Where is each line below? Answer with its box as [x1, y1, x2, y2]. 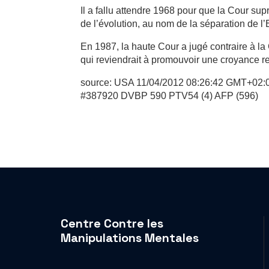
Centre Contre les [60, 215, 163, 231]
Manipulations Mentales [60, 229, 199, 246]
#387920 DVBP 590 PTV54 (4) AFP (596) [80, 91, 259, 101]
